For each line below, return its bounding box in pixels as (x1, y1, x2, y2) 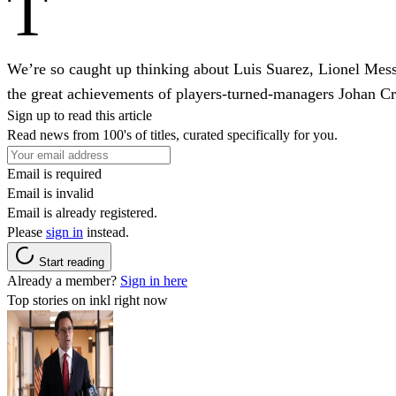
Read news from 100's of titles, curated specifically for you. (7, 126, 338, 142)
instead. (83, 224, 129, 240)
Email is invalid (7, 185, 94, 201)
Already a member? (7, 272, 120, 288)
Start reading (39, 255, 104, 269)
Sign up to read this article (7, 107, 152, 123)
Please (7, 224, 46, 240)
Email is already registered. (7, 204, 157, 220)
